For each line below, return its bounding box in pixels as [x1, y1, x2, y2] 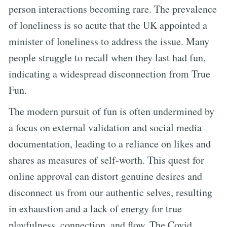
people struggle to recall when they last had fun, [9, 50, 206, 64]
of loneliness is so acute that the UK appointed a [9, 18, 207, 32]
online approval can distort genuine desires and [9, 169, 202, 183]
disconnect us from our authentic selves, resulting [9, 185, 212, 199]
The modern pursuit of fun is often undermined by [9, 104, 214, 118]
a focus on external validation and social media [9, 120, 202, 134]
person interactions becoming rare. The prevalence [9, 2, 217, 16]
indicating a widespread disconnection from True [9, 66, 210, 81]
